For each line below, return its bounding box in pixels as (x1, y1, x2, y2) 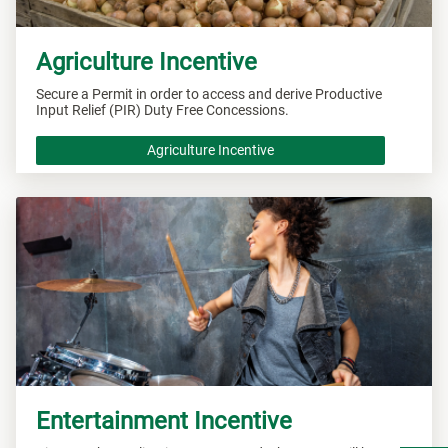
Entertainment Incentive (36, 406, 292, 435)
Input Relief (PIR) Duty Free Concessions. (36, 101, 289, 118)
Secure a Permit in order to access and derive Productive (36, 85, 382, 102)
